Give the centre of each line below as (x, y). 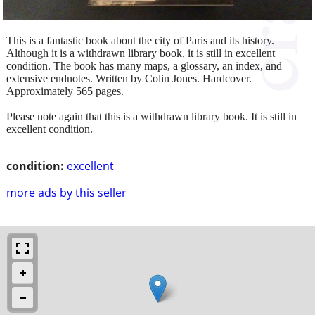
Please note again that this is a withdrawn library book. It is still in (152, 116)
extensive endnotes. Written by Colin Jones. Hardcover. (129, 78)
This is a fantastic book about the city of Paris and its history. (140, 40)
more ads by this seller (66, 192)
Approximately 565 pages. (65, 91)
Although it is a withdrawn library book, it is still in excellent (141, 53)
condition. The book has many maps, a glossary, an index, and (144, 65)
